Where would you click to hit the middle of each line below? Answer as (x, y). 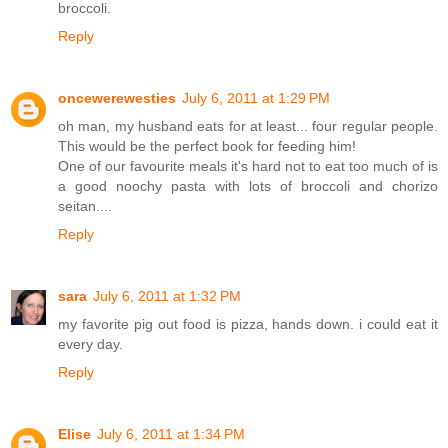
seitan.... (85, 206)
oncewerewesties (117, 98)
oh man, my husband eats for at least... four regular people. (248, 126)
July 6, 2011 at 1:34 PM (171, 434)
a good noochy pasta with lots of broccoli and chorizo (248, 186)
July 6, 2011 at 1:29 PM (256, 98)
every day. (90, 344)
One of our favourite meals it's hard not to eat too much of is (248, 166)
